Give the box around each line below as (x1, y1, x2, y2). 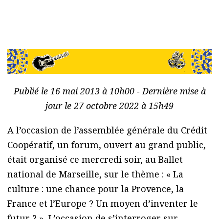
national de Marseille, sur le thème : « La (7, 168, 183, 180)
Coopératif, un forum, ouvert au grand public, (7, 139, 206, 151)
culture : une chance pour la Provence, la (7, 183, 184, 195)
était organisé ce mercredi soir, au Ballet (7, 153, 183, 166)
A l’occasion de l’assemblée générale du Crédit (7, 124, 207, 136)
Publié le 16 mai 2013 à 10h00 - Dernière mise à (13, 85, 206, 97)
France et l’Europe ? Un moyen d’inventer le (7, 197, 198, 210)
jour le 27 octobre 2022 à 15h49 (45, 100, 174, 112)
